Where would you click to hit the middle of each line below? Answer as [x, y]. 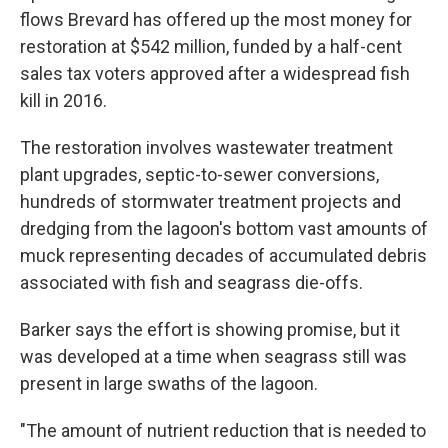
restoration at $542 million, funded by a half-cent [211, 46]
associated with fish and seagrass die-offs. [191, 282]
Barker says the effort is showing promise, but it [210, 329]
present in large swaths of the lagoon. [169, 383]
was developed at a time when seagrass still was [213, 356]
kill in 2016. [63, 100]
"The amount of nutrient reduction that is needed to [223, 430]
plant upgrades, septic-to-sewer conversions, [199, 174]
